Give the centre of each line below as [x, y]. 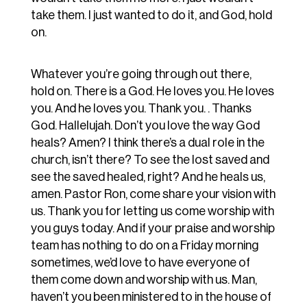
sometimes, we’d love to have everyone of [140, 263]
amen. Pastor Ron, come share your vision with [153, 194]
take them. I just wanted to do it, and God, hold [151, 15]
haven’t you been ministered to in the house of [151, 297]
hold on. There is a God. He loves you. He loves [152, 91]
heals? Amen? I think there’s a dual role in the [147, 143]
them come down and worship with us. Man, [144, 280]
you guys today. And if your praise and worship [152, 229]
